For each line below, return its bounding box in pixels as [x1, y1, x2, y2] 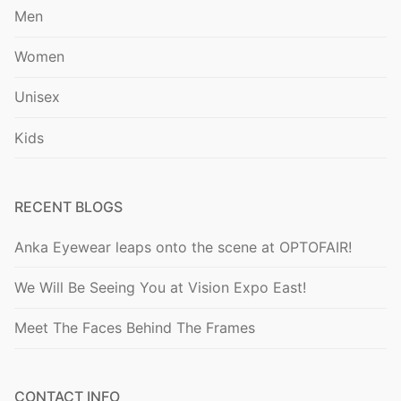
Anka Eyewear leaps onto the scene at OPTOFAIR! [14, 237, 352, 256]
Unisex [14, 88, 60, 107]
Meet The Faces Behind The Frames [14, 319, 255, 337]
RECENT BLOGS [14, 197, 123, 216]
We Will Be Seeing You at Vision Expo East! [14, 278, 306, 297]
